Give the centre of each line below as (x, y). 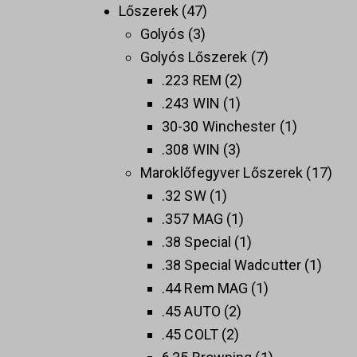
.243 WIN (191, 104)
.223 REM (192, 80)
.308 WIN (191, 150)
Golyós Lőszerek (194, 57)
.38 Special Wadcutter (232, 265)
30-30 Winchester (219, 127)
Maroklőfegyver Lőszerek (222, 173)
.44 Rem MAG (205, 288)
